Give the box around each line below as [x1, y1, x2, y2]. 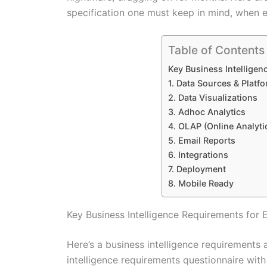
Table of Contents [168, 43, 265, 58]
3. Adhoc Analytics [168, 107, 246, 117]
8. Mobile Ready [168, 178, 234, 189]
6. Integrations [168, 150, 228, 160]
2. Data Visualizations [168, 92, 257, 103]
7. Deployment [168, 164, 226, 175]
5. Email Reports [168, 135, 235, 146]
